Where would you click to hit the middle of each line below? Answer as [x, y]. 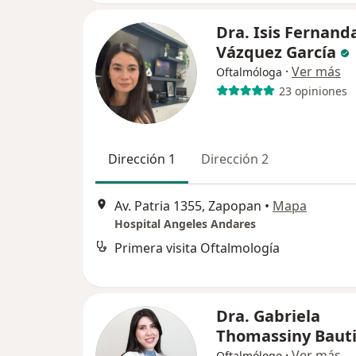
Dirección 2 [235, 159]
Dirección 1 [142, 159]
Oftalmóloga [249, 72]
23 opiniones [313, 91]
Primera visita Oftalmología [197, 248]
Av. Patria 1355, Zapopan [188, 206]
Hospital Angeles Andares [185, 224]
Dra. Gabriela [268, 316]
